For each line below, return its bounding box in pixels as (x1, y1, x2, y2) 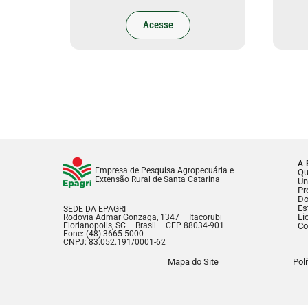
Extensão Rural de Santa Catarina (95, 175, 220, 185)
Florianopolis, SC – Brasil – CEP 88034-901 (63, 221, 224, 231)
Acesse (142, 19, 173, 32)
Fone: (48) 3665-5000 (63, 229, 144, 239)
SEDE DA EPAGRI (63, 204, 126, 214)
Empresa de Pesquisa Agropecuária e (95, 166, 234, 176)
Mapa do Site (168, 256, 219, 267)
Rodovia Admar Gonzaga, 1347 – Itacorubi (63, 212, 222, 223)
